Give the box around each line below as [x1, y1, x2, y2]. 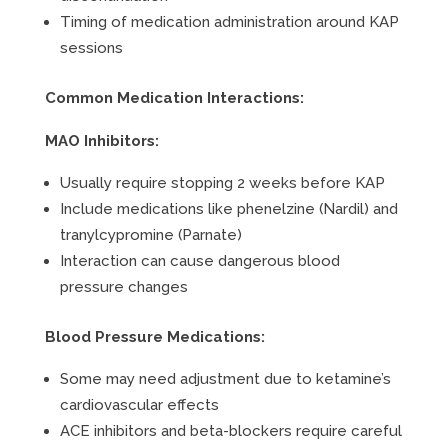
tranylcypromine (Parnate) [59, 226, 242, 244]
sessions [59, 39, 123, 57]
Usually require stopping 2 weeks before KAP [59, 174, 385, 192]
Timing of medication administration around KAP [59, 13, 399, 31]
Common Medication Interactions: [44, 89, 304, 107]
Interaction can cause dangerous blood [59, 252, 340, 270]
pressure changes [59, 278, 188, 296]
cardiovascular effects [59, 396, 219, 414]
